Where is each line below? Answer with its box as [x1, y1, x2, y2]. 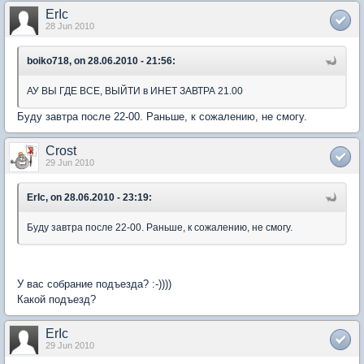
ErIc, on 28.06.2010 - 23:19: [27, 191, 152, 203]
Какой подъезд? [17, 292, 96, 305]
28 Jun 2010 [45, 20, 94, 31]
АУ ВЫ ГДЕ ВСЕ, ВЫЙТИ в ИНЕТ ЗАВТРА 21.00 [27, 84, 243, 97]
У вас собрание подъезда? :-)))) [17, 277, 171, 290]
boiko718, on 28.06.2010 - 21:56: [27, 54, 175, 67]
